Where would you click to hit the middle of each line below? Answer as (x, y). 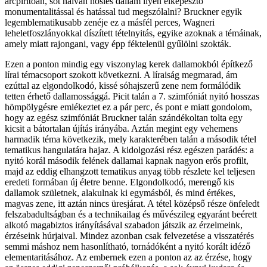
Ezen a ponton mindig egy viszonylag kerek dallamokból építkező (129, 64)
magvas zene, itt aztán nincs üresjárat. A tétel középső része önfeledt (132, 204)
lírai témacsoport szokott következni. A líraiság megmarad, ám (121, 75)
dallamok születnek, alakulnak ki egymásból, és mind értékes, (120, 193)
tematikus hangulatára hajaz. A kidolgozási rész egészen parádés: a (129, 150)
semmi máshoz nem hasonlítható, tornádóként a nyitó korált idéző (128, 247)
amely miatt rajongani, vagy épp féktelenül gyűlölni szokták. (118, 44)
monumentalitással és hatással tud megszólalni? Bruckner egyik (123, 12)
